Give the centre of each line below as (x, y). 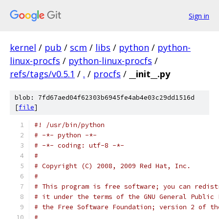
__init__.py (150, 74)
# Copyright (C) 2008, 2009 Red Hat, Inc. (112, 166)
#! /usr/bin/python (69, 125)
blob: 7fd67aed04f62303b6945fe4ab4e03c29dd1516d (105, 98)
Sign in (199, 16)
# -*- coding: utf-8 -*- (79, 145)
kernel (23, 47)
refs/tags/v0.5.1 (42, 74)
